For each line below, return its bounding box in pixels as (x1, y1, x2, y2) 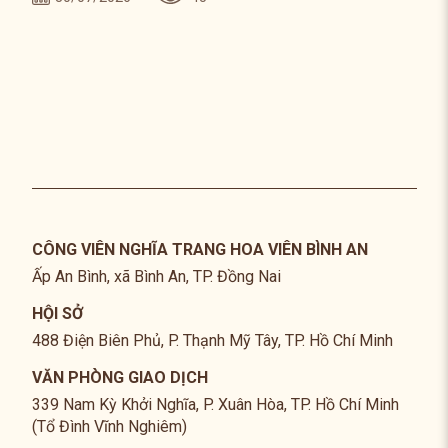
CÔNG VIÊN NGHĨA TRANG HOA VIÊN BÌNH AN (31, 240, 368, 259)
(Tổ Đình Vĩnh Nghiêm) (31, 417, 187, 436)
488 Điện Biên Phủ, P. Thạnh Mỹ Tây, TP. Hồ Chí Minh (31, 331, 393, 350)
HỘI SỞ (31, 304, 83, 323)
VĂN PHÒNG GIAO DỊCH (31, 368, 208, 387)
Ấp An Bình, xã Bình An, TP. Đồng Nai (31, 267, 281, 286)
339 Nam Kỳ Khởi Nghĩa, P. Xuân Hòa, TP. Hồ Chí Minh (31, 395, 399, 414)
